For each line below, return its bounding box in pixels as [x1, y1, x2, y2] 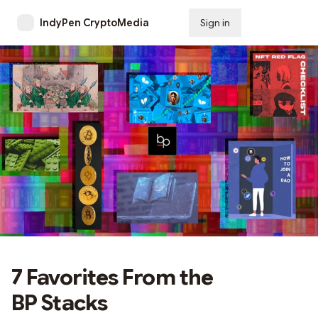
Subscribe [253, 16, 301, 29]
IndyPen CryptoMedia [40, 16, 149, 29]
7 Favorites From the [11, 263, 214, 291]
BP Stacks [11, 289, 107, 317]
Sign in [200, 16, 230, 29]
